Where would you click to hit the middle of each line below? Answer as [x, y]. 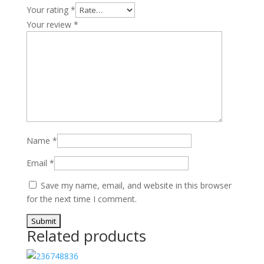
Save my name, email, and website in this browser [136, 185]
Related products [86, 236]
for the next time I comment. [81, 199]
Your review [50, 24]
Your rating [48, 10]
